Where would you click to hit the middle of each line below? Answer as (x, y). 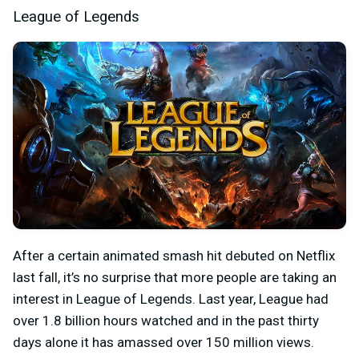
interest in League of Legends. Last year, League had (171, 298)
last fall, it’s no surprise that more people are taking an (175, 277)
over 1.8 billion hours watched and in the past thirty (166, 320)
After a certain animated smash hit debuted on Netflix (174, 255)
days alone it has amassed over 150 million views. (163, 342)
